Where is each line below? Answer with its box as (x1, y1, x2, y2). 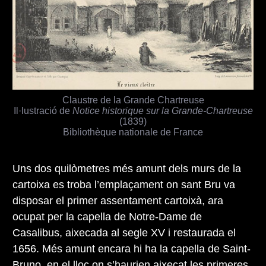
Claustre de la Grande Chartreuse (62, 94, 204, 105)
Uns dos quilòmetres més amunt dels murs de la (12, 162, 241, 175)
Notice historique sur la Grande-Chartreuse (72, 104, 253, 116)
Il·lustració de (13, 104, 72, 116)
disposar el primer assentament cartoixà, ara (12, 194, 223, 207)
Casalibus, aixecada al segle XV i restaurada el (12, 226, 236, 239)
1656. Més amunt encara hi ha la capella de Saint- (12, 242, 251, 255)
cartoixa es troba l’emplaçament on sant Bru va (12, 178, 235, 191)
